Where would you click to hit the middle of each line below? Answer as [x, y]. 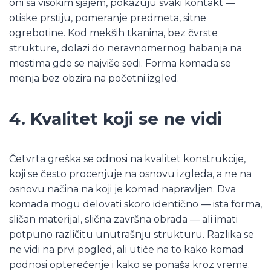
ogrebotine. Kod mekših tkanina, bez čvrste [113, 33]
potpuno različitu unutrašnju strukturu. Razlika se [132, 234]
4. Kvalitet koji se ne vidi [116, 118]
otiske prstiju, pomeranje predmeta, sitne [108, 18]
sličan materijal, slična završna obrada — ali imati [123, 219]
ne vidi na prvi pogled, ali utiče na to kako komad [126, 249]
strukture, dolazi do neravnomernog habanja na [126, 48]
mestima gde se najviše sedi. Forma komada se [120, 63]
